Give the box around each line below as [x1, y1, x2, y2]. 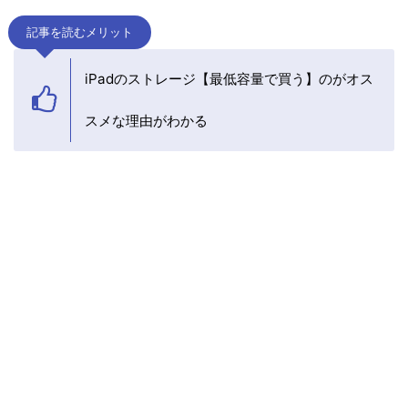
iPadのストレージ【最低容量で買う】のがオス [85, 70, 373, 88]
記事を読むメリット [26, 25, 133, 40]
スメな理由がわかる [85, 112, 208, 130]
